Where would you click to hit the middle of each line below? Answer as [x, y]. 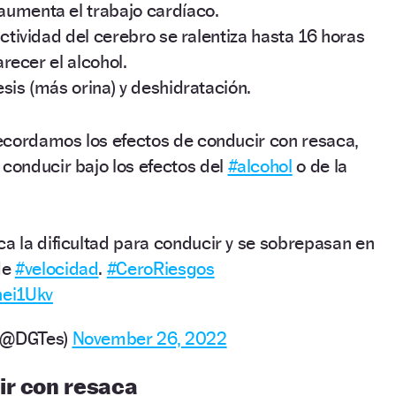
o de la [320, 166]
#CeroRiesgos [160, 269]
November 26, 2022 [149, 339]
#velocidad [57, 269]
